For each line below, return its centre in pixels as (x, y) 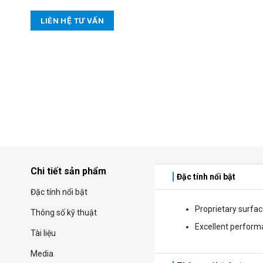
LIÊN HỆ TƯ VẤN (72, 20)
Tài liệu (43, 233)
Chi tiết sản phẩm (68, 171)
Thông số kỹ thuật (64, 213)
